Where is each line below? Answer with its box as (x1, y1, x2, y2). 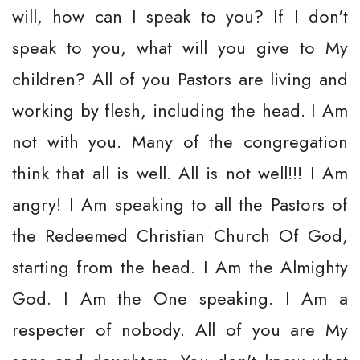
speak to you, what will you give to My (12, 35, 348, 60)
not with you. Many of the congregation (12, 129, 348, 154)
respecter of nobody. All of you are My (12, 317, 348, 342)
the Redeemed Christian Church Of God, (12, 223, 348, 248)
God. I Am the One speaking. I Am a (12, 285, 348, 311)
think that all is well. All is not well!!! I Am (12, 160, 348, 186)
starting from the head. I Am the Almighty (12, 254, 348, 280)
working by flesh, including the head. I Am (12, 97, 348, 123)
